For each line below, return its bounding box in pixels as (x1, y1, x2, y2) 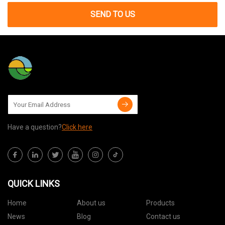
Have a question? (8, 123, 62, 132)
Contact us (146, 212, 180, 221)
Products (146, 199, 175, 207)
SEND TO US (90, 10, 135, 20)
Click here (62, 123, 92, 132)
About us (76, 199, 105, 207)
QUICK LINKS (8, 178, 60, 189)
